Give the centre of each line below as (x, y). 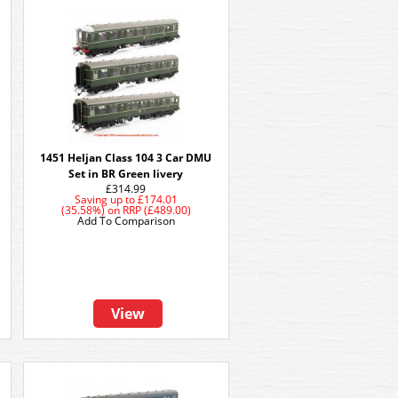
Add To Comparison (126, 221)
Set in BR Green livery (126, 174)
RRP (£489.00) (157, 210)
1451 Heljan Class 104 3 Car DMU (126, 158)
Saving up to (105, 199)
